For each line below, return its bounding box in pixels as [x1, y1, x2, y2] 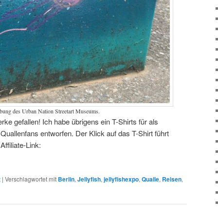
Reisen [162, 174, 182, 183]
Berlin [58, 174, 74, 183]
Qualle [142, 174, 159, 183]
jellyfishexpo [104, 174, 139, 183]
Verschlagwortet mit [5, 174, 56, 183]
